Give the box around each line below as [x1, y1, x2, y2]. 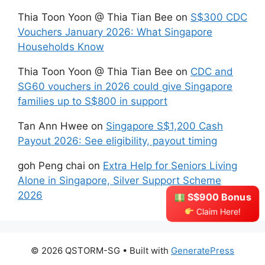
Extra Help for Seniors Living [103, 159, 237, 172]
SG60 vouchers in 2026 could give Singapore [18, 80, 232, 92]
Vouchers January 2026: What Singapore [18, 25, 212, 38]
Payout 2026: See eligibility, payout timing [18, 134, 217, 147]
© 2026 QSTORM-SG [31, 244, 120, 256]
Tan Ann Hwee [18, 119, 88, 132]
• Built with [120, 244, 171, 256]
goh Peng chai [18, 159, 85, 172]
